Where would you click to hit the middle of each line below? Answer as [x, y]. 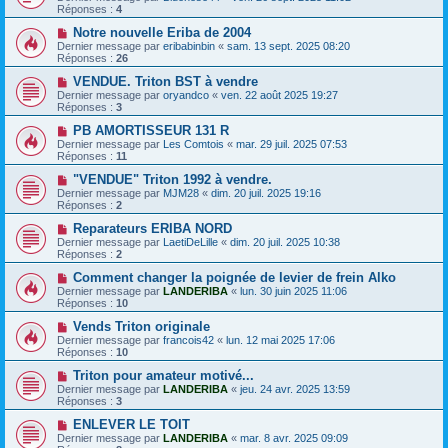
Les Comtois [193, 143]
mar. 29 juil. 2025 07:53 [291, 143]
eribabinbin [189, 45]
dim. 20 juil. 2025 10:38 [285, 241]
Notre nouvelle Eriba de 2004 [161, 32]
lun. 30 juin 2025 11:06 [293, 290]
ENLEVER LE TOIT [131, 424]
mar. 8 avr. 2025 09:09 [294, 437]
